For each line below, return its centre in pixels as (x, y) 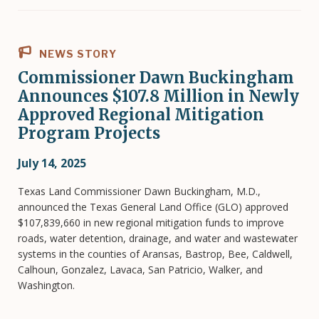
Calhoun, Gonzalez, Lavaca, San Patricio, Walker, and (140, 269)
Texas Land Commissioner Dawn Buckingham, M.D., (139, 191)
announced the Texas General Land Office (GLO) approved (153, 206)
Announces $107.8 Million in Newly (158, 96)
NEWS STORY (77, 53)
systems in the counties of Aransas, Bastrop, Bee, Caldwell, (155, 253)
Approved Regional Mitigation (141, 114)
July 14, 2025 (52, 163)
